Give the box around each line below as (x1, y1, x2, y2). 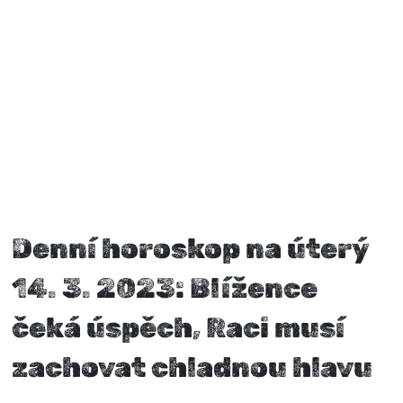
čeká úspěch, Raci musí (12, 310, 345, 345)
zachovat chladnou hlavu (12, 350, 373, 384)
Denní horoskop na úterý (12, 231, 370, 265)
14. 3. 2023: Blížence (12, 271, 318, 305)
